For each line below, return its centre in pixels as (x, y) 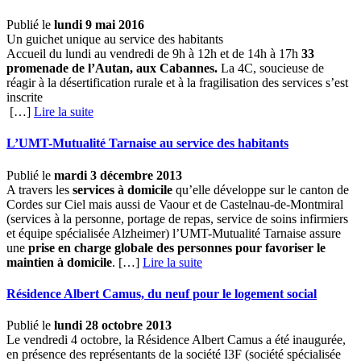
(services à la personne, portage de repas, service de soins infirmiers (177, 218)
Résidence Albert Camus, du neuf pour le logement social (162, 293)
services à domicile (122, 189)
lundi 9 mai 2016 (99, 24)
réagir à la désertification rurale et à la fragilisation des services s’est (177, 82)
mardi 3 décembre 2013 (118, 175)
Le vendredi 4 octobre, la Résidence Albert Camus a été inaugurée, (176, 340)
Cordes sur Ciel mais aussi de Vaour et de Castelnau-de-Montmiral (175, 204)
